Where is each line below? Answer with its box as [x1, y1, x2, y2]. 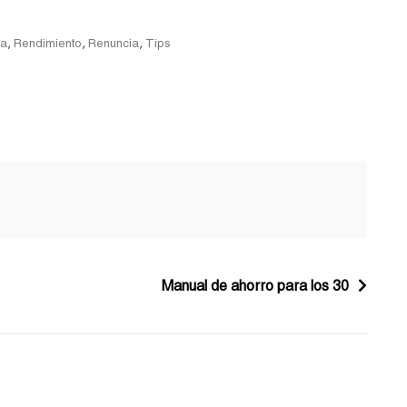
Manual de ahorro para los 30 [162, 276, 349, 294]
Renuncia [88, 35, 139, 50]
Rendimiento [14, 35, 82, 50]
